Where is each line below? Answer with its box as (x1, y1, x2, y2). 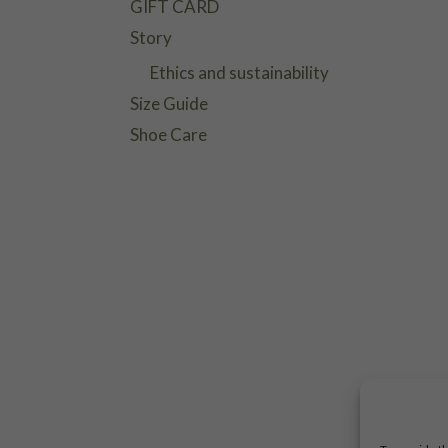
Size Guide (129, 92, 208, 114)
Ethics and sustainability (149, 61, 329, 83)
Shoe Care (129, 123, 207, 145)
